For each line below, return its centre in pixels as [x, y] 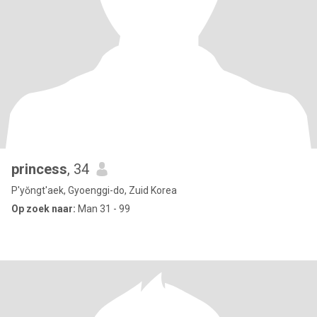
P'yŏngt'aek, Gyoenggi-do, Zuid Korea [94, 190]
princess [39, 169]
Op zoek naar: [44, 209]
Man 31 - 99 [103, 209]
